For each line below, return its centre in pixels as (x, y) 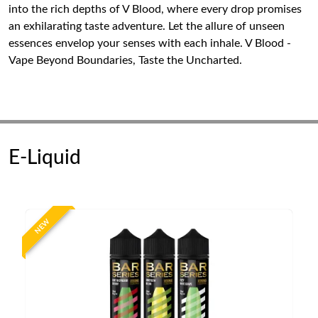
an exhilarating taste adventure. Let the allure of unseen (147, 26)
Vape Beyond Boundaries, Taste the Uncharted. (125, 60)
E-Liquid (45, 158)
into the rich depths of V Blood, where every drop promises (155, 9)
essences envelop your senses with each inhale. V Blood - (150, 43)
